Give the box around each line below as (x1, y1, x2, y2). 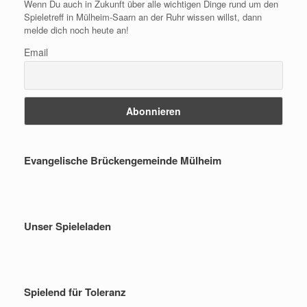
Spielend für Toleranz (24, 284, 126, 299)
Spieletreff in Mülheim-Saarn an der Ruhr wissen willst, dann (24, 10, 262, 23)
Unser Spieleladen (24, 218, 111, 234)
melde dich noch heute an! (24, 23, 129, 36)
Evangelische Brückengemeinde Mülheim (24, 152, 221, 168)
